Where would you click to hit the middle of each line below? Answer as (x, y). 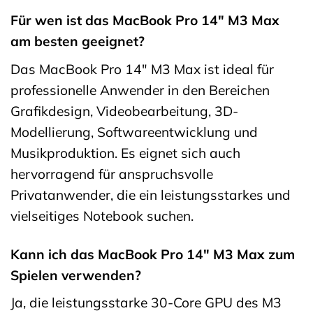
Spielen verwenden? (76, 275)
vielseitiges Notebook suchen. (102, 216)
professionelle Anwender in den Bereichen (140, 90)
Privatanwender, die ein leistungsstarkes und (151, 195)
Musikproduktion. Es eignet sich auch (125, 153)
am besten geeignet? (78, 42)
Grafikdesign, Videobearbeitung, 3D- (124, 111)
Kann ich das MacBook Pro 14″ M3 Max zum (153, 254)
